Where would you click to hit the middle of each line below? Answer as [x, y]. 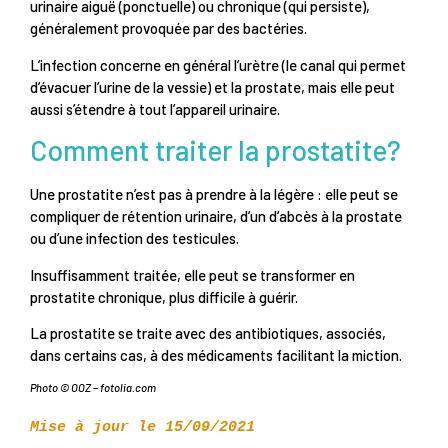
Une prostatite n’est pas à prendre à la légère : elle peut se [214, 194]
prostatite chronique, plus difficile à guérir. [165, 296]
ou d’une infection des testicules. [136, 238]
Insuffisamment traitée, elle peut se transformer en [192, 274]
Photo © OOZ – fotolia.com [93, 387]
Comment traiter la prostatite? [215, 150]
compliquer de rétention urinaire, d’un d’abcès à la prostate [216, 216]
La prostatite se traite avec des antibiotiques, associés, [208, 332]
